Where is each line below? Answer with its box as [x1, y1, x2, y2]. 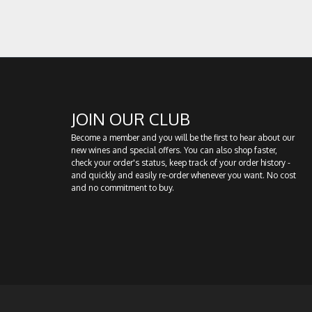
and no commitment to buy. [71, 182, 174, 193]
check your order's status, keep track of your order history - [71, 157, 290, 168]
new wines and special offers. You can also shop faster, [71, 145, 277, 155]
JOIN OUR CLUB [71, 108, 190, 130]
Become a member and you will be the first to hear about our [71, 132, 295, 143]
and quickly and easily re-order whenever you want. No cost [71, 170, 296, 180]
